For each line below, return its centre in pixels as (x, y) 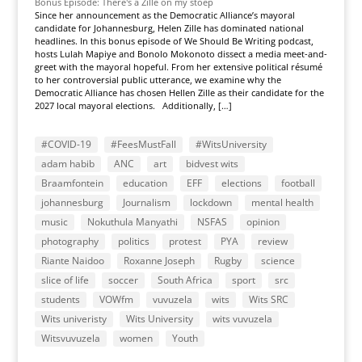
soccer (123, 280)
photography (69, 241)
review (272, 241)
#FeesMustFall (143, 144)
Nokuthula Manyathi (132, 222)
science (278, 261)
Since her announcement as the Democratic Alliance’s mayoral (164, 15)
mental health (282, 202)
